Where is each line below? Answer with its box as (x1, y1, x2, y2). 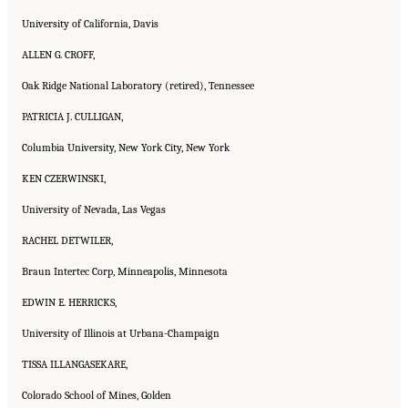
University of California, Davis (22, 16, 158, 30)
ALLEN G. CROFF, (22, 47, 95, 61)
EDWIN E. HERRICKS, (22, 295, 117, 309)
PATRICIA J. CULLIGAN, (22, 109, 123, 123)
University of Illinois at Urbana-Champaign (22, 326, 219, 340)
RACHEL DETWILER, (22, 233, 113, 247)
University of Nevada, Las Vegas (22, 202, 166, 216)
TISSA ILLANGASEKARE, (22, 357, 127, 371)
